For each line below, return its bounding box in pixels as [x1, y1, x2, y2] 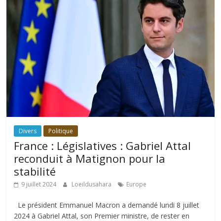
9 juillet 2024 [21, 180, 57, 188]
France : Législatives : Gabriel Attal [14, 138, 191, 153]
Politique [48, 126, 74, 135]
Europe [126, 180, 147, 188]
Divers [19, 126, 37, 135]
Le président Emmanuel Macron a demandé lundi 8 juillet [14, 200, 200, 210]
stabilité [14, 163, 56, 179]
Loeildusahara [72, 180, 113, 188]
